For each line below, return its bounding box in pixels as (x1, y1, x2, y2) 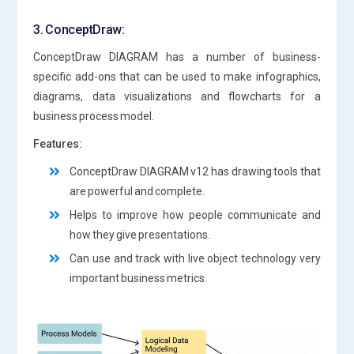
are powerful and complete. (70, 184, 205, 198)
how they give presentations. (70, 228, 211, 241)
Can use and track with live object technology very (70, 251, 321, 265)
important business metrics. (70, 271, 208, 284)
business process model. (33, 109, 155, 122)
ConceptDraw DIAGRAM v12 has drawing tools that (70, 164, 321, 178)
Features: (33, 137, 83, 150)
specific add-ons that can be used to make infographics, (33, 70, 321, 83)
